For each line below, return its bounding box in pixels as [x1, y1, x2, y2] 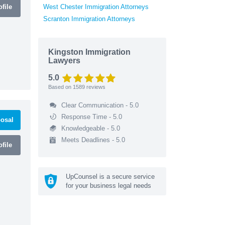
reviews [85, 83, 105, 90]
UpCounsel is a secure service [66, 172, 155, 180]
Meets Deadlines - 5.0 [61, 136, 125, 144]
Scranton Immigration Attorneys [43, 15, 135, 23]
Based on [48, 83, 73, 90]
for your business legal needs [66, 181, 151, 189]
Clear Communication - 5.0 [61, 101, 139, 109]
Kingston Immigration [48, 47, 131, 56]
